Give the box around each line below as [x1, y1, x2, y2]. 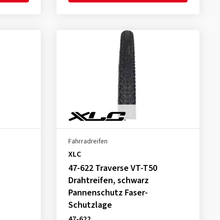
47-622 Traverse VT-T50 [68, 162, 157, 174]
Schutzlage [68, 199, 112, 211]
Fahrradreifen [68, 137, 108, 146]
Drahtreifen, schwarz [68, 174, 149, 187]
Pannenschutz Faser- [68, 187, 148, 199]
